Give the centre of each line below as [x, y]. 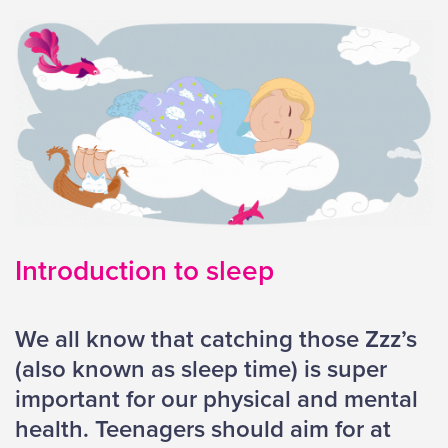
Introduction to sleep [144, 271]
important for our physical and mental [216, 400]
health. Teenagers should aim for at [203, 430]
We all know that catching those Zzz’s [216, 340]
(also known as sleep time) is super [201, 370]
